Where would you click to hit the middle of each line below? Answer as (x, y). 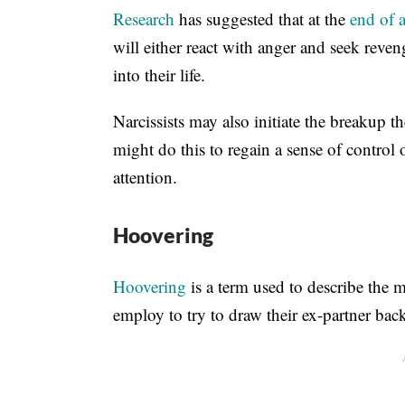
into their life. (159, 74)
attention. (145, 176)
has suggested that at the (262, 18)
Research (144, 18)
